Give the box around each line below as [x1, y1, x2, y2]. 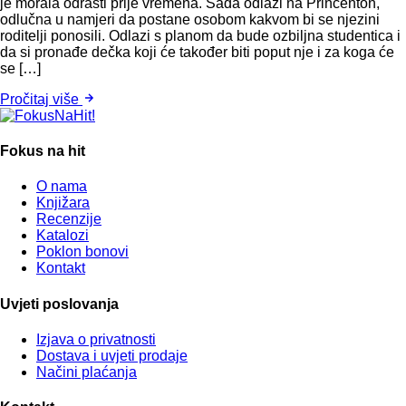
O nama [36, 179, 87, 195]
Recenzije [36, 211, 101, 227]
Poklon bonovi [36, 244, 129, 260]
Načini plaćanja [36, 363, 137, 380]
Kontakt [36, 260, 85, 276]
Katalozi [36, 227, 89, 244]
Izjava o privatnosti [36, 331, 156, 347]
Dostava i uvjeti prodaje [36, 347, 188, 363]
